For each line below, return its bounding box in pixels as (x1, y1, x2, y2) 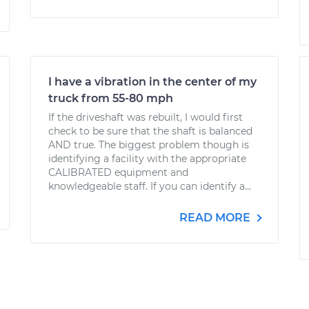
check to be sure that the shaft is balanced (48, 125, 252, 137)
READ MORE (179, 211, 253, 224)
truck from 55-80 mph (48, 92, 173, 105)
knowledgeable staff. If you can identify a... (48, 180, 251, 192)
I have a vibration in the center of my (48, 75, 257, 88)
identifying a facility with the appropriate (48, 152, 246, 165)
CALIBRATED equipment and (48, 166, 188, 179)
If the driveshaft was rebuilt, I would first (48, 111, 243, 123)
